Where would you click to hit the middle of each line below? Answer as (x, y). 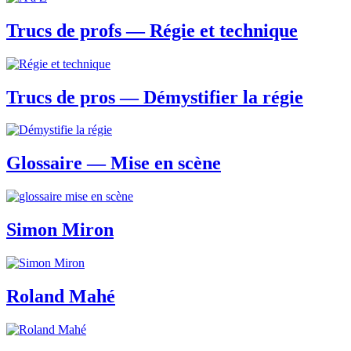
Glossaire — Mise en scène (114, 163)
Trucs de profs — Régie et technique (152, 30)
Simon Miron (60, 230)
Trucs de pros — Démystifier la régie (155, 97)
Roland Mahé (61, 296)
